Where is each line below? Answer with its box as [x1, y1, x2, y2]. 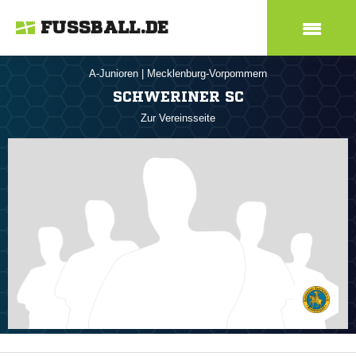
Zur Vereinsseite [141, 112, 215, 124]
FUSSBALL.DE [41, 19, 169, 37]
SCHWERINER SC [112, 89, 244, 103]
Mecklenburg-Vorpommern [147, 68, 267, 79]
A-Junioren [89, 68, 141, 79]
